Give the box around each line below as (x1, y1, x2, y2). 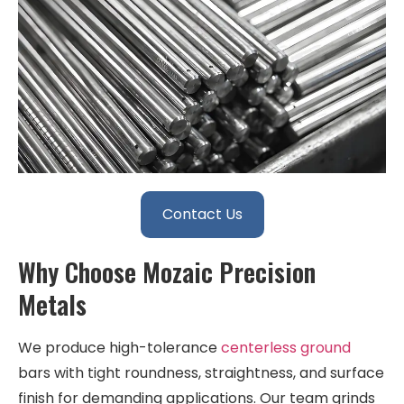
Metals (18, 285, 87, 323)
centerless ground (221, 336, 351, 358)
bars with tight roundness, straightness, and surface (18, 362, 384, 383)
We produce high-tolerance (18, 336, 221, 358)
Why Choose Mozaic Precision (18, 252, 316, 290)
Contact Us (161, 203, 243, 225)
